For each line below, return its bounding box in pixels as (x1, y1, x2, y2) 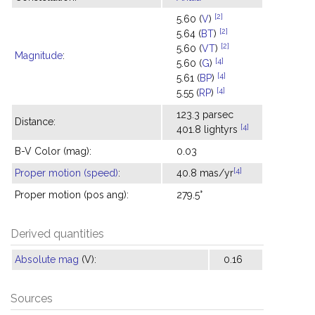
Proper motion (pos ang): (15, 189, 129, 200)
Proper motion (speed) (15, 167, 118, 179)
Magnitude (15, 50, 63, 61)
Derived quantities (11, 227, 104, 240)
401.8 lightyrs (176, 124, 240, 135)
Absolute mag (15, 254, 79, 265)
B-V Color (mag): (15, 146, 91, 157)
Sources (11, 292, 53, 305)
